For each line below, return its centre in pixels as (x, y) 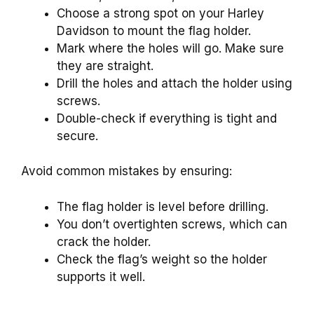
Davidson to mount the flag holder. (154, 30)
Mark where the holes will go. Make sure (170, 48)
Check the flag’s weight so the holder (162, 259)
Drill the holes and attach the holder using (175, 83)
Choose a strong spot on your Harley (161, 13)
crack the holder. (104, 241)
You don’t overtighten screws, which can (172, 224)
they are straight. (105, 66)
